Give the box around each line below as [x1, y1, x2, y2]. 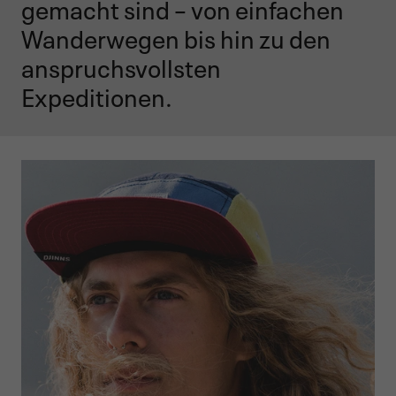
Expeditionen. [21, 76, 172, 113]
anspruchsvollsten [21, 47, 221, 84]
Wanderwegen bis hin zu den [21, 18, 331, 55]
